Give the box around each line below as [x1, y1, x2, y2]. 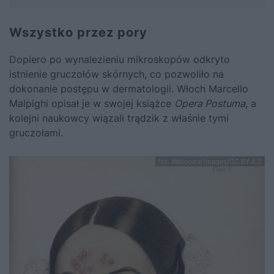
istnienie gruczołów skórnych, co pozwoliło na [9, 67, 224, 80]
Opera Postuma [174, 97, 245, 109]
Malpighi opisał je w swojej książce [9, 97, 174, 109]
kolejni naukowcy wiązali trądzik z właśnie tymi [9, 111, 229, 124]
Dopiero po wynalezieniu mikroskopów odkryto [9, 53, 230, 65]
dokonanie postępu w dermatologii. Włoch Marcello [9, 82, 248, 95]
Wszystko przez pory [9, 24, 147, 40]
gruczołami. [9, 126, 63, 139]
